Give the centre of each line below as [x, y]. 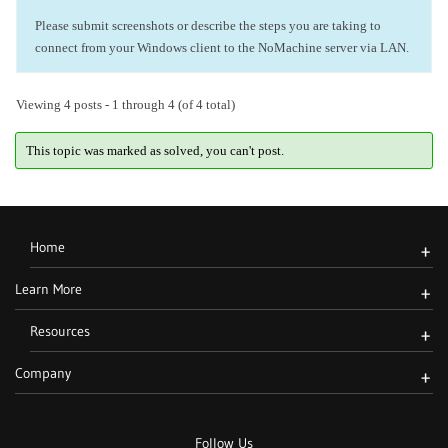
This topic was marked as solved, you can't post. [154, 150]
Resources [60, 331]
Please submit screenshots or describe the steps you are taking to [208, 25]
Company [43, 373]
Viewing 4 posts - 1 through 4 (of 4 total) [125, 104]
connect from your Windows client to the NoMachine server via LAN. [222, 47]
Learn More [48, 289]
